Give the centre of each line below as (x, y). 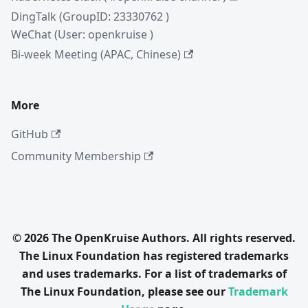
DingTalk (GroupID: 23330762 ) (90, 16)
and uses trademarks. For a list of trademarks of (154, 274)
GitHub (30, 134)
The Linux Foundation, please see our (124, 291)
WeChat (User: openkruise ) (82, 34)
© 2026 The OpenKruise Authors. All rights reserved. (154, 238)
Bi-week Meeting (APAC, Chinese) (96, 54)
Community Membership (76, 156)
